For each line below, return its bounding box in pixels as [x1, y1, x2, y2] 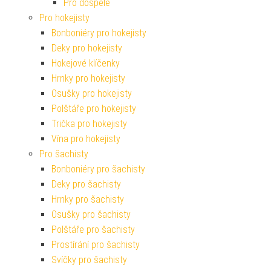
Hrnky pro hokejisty [51, 73, 125, 85]
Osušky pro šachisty [51, 209, 131, 221]
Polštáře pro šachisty [51, 224, 135, 236]
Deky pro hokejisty [51, 42, 122, 54]
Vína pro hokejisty [51, 133, 120, 145]
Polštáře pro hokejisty [51, 103, 136, 115]
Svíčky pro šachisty [51, 254, 127, 266]
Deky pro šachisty [51, 178, 121, 191]
